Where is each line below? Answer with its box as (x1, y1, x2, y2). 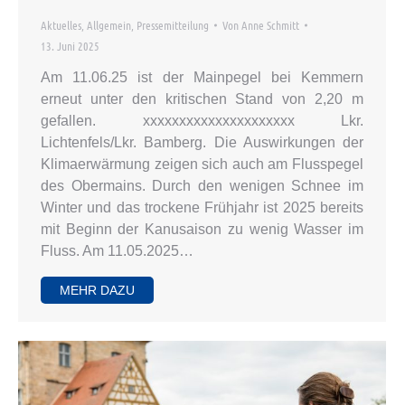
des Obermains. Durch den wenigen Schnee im (41, 178, 363, 194)
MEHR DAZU (60, 283, 135, 298)
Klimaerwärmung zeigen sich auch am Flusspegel (41, 156, 363, 173)
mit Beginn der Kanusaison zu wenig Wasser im (41, 221, 363, 238)
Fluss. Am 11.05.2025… (41, 243, 193, 259)
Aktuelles (41, 17, 81, 33)
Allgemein (87, 17, 131, 33)
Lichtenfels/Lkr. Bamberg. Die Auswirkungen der (41, 135, 363, 151)
